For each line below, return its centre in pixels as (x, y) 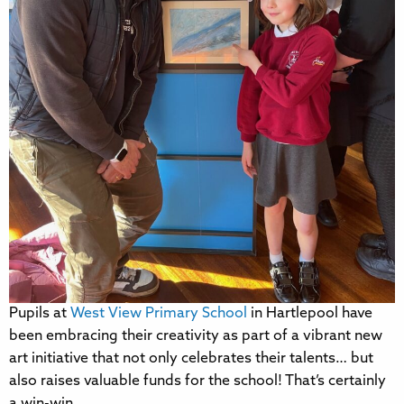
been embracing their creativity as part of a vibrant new (196, 336)
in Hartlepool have (310, 313)
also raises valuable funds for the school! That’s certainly (197, 381)
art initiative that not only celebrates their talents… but (191, 358)
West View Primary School (159, 313)
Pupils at (40, 313)
